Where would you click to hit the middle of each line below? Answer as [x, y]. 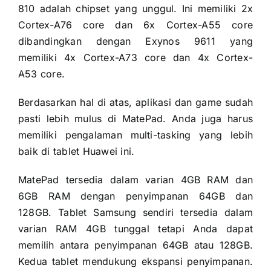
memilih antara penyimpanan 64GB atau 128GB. [135, 245]
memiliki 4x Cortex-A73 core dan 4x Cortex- [135, 58]
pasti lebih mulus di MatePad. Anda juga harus [135, 119]
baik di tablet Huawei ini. [76, 152]
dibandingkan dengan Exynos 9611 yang [135, 41]
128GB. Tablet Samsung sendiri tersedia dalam [135, 213]
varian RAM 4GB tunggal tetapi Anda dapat [135, 229]
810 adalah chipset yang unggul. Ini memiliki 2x [135, 9]
